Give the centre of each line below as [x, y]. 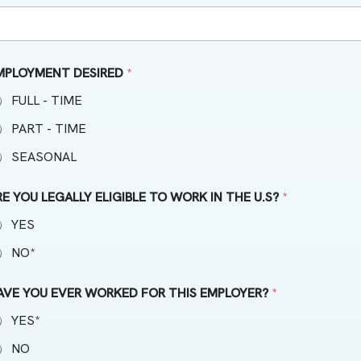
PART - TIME [49, 128]
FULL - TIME [47, 100]
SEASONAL [44, 156]
